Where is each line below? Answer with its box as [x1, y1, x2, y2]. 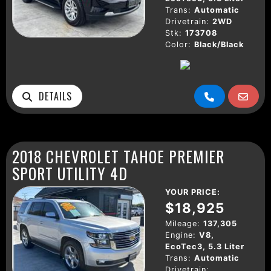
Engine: [165, 230, 196, 240]
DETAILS [33, 88, 72, 103]
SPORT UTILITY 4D [12, 161, 128, 184]
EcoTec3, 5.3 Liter [165, 241, 244, 251]
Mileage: [165, 218, 200, 228]
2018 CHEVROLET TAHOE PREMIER [12, 144, 224, 168]
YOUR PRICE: [165, 187, 220, 197]
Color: [165, 39, 191, 49]
